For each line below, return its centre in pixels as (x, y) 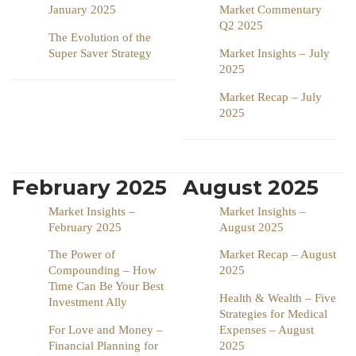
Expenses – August (267, 330)
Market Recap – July (271, 97)
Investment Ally (88, 302)
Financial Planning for (103, 346)
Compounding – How (103, 271)
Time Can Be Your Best (106, 286)
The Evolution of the (100, 38)
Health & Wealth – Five (278, 298)
